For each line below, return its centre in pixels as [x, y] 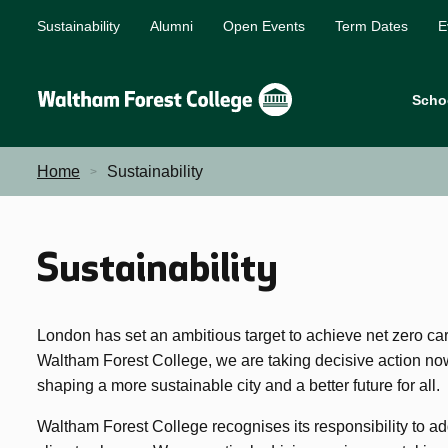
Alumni [171, 26]
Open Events [264, 26]
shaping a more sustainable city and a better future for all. [238, 385]
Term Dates [371, 26]
